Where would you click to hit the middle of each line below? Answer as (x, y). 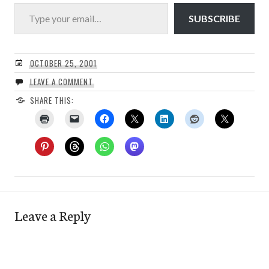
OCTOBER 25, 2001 (63, 63)
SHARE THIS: (52, 100)
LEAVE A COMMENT (61, 81)
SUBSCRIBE (214, 18)
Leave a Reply (53, 215)
